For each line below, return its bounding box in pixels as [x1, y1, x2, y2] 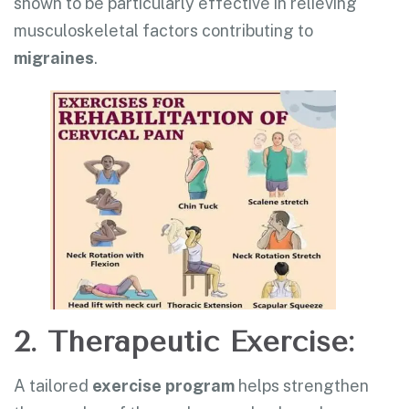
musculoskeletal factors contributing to [14, 21, 313, 41]
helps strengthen [235, 375, 369, 395]
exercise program [92, 375, 235, 395]
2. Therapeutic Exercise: [14, 324, 354, 359]
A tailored [14, 375, 92, 395]
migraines [14, 48, 94, 68]
